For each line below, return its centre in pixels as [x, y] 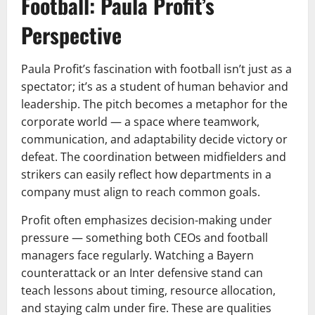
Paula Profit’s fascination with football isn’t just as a [156, 69]
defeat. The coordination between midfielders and [154, 157]
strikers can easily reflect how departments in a [146, 175]
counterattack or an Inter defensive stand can [142, 273]
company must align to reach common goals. [141, 192]
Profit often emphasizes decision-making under [147, 220]
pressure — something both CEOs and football [144, 238]
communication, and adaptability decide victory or [154, 140]
